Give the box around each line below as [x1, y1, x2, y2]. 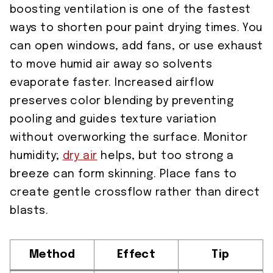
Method [29, 249, 76, 261]
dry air [62, 151, 97, 162]
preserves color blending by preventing [10, 96, 234, 107]
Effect [116, 249, 156, 261]
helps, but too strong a [97, 151, 234, 162]
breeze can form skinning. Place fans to [10, 169, 237, 180]
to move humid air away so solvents [10, 59, 213, 71]
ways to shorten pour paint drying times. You [10, 23, 263, 34]
